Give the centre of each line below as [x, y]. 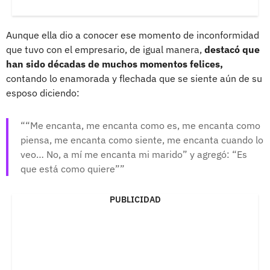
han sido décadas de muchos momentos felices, [115, 64]
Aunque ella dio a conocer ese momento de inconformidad [133, 35]
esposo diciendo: [43, 93]
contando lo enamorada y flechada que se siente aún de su [134, 78]
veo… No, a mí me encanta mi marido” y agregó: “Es [134, 154]
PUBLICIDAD [135, 199]
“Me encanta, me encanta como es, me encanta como [143, 125]
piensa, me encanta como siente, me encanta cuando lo [142, 140]
